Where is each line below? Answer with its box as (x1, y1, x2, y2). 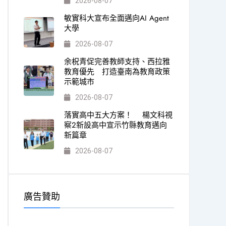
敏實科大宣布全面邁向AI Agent (64, 13, 169, 24)
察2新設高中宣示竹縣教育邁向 (64, 120, 167, 131)
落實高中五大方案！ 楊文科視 (64, 109, 173, 121)
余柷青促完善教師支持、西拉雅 (64, 56, 170, 67)
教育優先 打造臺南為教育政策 (64, 66, 170, 77)
